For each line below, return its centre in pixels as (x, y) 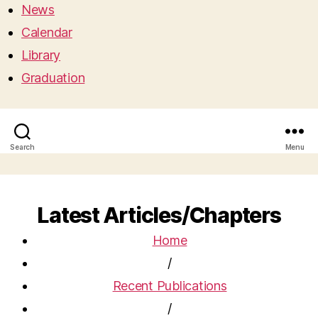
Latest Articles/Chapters (159, 215)
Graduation (53, 78)
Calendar (47, 33)
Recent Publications (170, 286)
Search (22, 147)
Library (41, 55)
